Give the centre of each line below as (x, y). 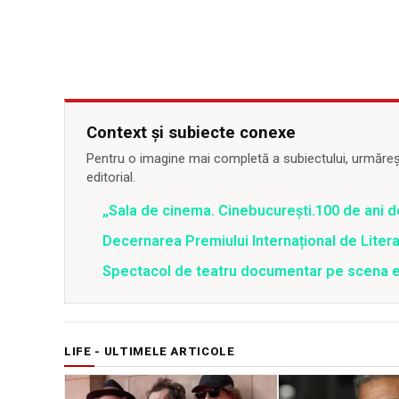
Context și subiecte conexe (191, 133)
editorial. (111, 178)
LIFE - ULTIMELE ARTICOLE (150, 352)
